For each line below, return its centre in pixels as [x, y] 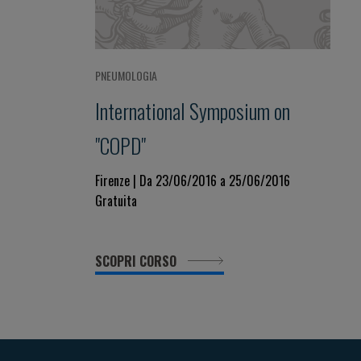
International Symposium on [193, 110]
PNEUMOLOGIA [126, 75]
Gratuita [116, 201]
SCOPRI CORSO [137, 261]
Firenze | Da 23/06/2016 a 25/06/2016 [193, 180]
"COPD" [120, 145]
